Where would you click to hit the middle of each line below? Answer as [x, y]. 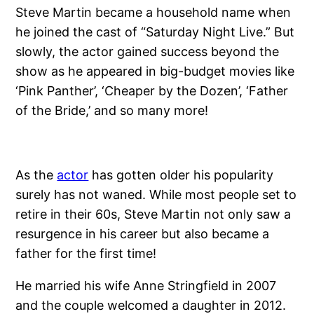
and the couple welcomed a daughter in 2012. [151, 305]
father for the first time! [86, 253]
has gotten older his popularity [181, 175]
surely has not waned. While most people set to [156, 194]
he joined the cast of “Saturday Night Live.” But [155, 32]
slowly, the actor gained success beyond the [148, 51]
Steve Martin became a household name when [153, 12]
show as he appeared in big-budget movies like [155, 71]
